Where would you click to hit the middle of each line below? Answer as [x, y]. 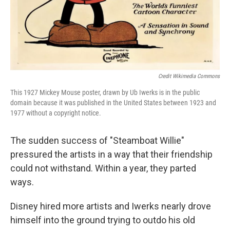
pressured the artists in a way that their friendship [111, 155]
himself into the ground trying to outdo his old [103, 220]
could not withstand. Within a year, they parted [103, 168]
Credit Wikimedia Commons [189, 76]
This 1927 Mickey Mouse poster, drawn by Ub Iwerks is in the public [105, 93]
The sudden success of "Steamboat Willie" [97, 141]
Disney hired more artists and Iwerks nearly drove [111, 206]
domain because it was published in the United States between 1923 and [113, 103]
